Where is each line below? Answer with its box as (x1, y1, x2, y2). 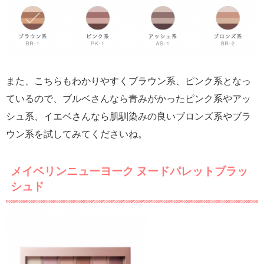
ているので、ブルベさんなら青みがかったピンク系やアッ (6, 93, 251, 104)
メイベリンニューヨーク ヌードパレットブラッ (11, 164, 248, 178)
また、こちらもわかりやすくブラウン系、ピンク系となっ (6, 75, 251, 87)
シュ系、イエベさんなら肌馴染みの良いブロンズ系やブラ (6, 110, 251, 122)
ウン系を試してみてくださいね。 (6, 128, 147, 140)
